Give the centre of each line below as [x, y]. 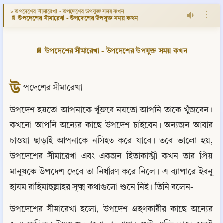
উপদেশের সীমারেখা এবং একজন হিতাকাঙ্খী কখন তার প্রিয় [111, 156]
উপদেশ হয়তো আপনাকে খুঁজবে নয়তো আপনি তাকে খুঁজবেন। [111, 110]
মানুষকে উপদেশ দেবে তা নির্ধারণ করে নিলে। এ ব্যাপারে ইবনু [111, 172]
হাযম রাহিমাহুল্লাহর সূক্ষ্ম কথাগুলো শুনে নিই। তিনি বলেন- [102, 187]
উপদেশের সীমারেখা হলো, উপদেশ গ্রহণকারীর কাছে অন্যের [111, 210]
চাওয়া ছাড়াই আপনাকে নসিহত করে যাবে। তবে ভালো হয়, [111, 141]
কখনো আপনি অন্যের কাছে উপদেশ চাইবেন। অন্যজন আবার [111, 125]
